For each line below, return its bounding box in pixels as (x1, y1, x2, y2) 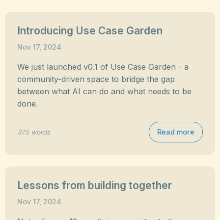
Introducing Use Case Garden (17, 25, 163, 37)
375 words (17, 128, 50, 136)
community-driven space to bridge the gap (17, 74, 175, 84)
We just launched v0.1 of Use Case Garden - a (17, 62, 189, 72)
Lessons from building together (17, 179, 172, 192)
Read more (157, 128, 194, 136)
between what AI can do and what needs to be (17, 86, 192, 96)
